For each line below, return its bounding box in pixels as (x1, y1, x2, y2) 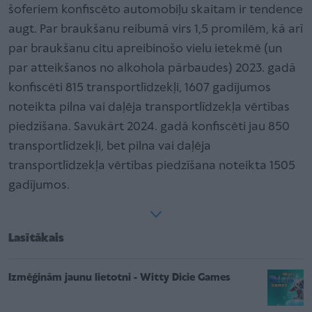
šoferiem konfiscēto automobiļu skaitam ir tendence (8, 3, 303, 17)
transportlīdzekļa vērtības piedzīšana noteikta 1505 (8, 159, 295, 173)
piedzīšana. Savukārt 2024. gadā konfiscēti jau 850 (8, 120, 290, 134)
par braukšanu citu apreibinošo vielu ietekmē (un (8, 42, 282, 56)
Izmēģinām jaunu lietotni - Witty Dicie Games (8, 272, 231, 283)
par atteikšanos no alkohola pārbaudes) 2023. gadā (8, 61, 296, 75)
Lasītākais (8, 231, 64, 245)
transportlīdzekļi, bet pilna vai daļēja (8, 139, 211, 153)
